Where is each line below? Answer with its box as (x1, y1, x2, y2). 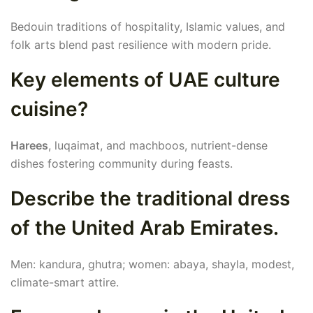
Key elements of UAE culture (10, 68, 280, 92)
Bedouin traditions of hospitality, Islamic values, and (10, 20, 285, 34)
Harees (10, 138, 48, 153)
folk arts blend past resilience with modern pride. (10, 38, 271, 52)
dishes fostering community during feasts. (10, 156, 233, 171)
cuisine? (10, 97, 88, 122)
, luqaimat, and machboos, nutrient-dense (48, 138, 268, 153)
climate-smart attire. (10, 275, 119, 290)
